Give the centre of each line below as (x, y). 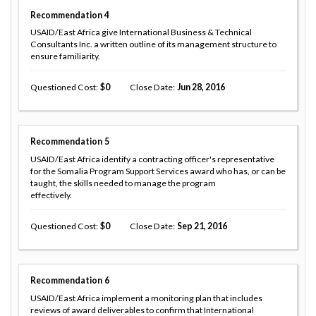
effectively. (51, 195)
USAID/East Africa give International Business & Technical (141, 32)
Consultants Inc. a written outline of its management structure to (153, 44)
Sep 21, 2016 (202, 226)
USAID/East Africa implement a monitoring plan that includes (146, 298)
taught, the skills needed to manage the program (123, 183)
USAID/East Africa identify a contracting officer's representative (152, 159)
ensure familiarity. (65, 56)
